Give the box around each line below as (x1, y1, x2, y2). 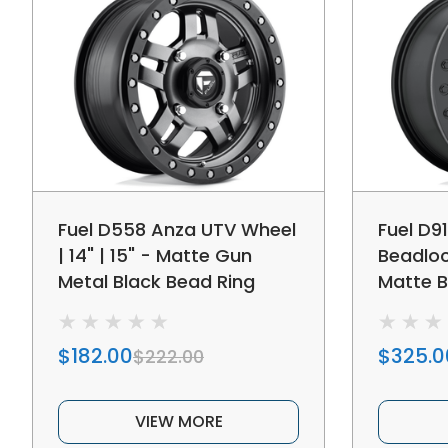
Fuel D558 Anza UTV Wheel (58, 216, 296, 242)
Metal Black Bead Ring (58, 268, 255, 294)
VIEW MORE (134, 409, 223, 433)
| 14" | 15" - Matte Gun (58, 242, 252, 268)
